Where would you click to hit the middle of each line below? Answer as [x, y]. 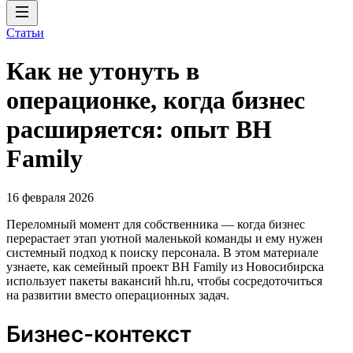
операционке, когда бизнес [156, 100]
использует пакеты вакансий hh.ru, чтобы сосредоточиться [164, 281]
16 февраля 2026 [50, 197]
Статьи [25, 33]
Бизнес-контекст [99, 334]
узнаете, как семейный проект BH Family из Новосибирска [165, 266]
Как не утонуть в [103, 71]
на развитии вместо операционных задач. [118, 295]
